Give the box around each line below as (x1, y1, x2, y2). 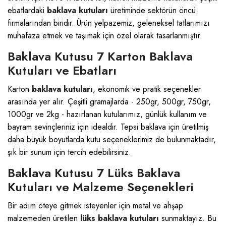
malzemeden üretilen (8, 212, 80, 224)
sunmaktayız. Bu (159, 212, 216, 224)
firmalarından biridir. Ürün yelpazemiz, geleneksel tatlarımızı (8, 17, 210, 29)
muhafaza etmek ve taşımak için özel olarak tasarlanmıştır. (8, 30, 202, 41)
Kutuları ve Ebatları (8, 62, 117, 79)
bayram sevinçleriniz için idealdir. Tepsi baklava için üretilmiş (8, 121, 208, 133)
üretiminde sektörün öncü (108, 5, 196, 16)
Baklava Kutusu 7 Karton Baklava (8, 47, 193, 65)
